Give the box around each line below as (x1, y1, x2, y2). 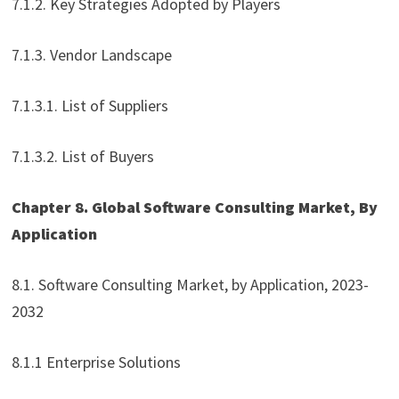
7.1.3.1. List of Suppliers (11, 95, 168, 117)
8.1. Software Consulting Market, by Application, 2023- (11, 274, 369, 296)
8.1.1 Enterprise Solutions (11, 352, 181, 373)
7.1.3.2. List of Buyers (11, 146, 154, 167)
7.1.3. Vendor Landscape (11, 45, 172, 66)
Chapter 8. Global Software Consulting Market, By (11, 197, 378, 218)
